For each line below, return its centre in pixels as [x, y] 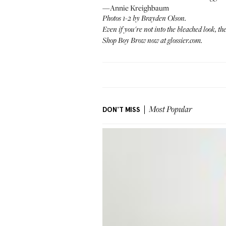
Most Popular [171, 110]
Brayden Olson [163, 19]
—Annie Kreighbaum [136, 8]
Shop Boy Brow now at [135, 41]
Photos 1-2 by [122, 19]
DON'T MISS [121, 110]
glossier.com [184, 41]
